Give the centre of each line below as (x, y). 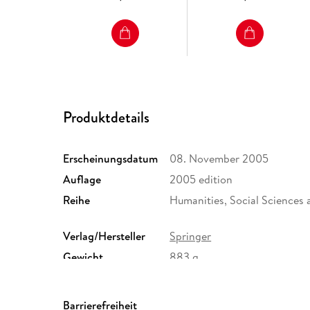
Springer (191, 236)
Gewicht (83, 256)
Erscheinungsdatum (111, 158)
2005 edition (201, 179)
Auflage (82, 179)
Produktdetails (107, 117)
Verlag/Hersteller (104, 236)
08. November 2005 (219, 158)
